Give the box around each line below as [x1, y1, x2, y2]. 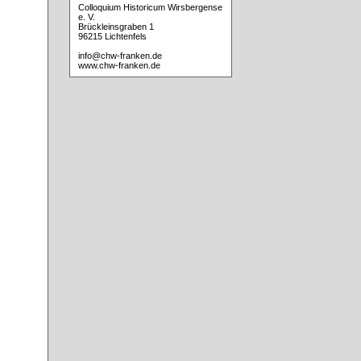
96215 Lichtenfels [77, 31, 147, 42]
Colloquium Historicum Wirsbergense [77, 2, 222, 13]
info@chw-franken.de [77, 51, 162, 61]
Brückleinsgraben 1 [77, 22, 154, 32]
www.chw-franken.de [77, 60, 160, 71]
